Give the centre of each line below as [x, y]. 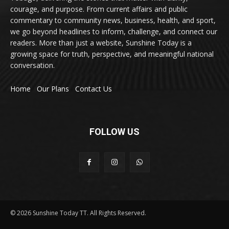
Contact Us [94, 88]
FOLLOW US [114, 131]
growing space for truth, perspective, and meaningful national [112, 54]
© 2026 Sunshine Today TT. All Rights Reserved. [78, 213]
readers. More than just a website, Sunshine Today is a [101, 42]
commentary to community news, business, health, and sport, [113, 20]
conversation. [32, 65]
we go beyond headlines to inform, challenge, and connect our [114, 31]
